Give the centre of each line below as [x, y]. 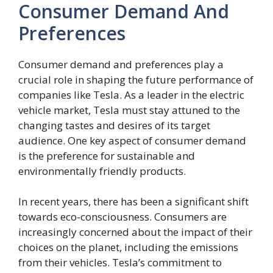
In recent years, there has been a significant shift [133, 201]
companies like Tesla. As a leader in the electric [131, 94]
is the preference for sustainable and [107, 155]
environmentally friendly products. [102, 171]
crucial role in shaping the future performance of [136, 79]
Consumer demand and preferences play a [121, 64]
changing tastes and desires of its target [114, 125]
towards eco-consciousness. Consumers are [122, 216]
